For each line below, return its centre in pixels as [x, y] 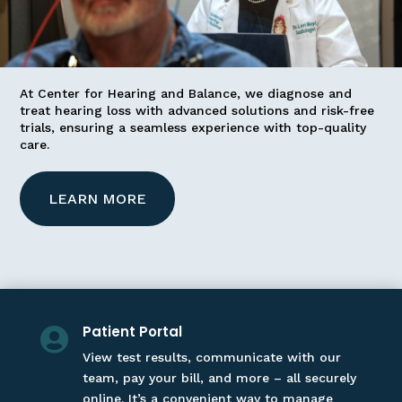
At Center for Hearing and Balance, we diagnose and [186, 93]
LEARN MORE [98, 199]
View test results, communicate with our [211, 357]
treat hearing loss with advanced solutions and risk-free [197, 110]
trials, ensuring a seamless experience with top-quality [193, 127]
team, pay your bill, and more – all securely [219, 378]
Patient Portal [132, 332]
